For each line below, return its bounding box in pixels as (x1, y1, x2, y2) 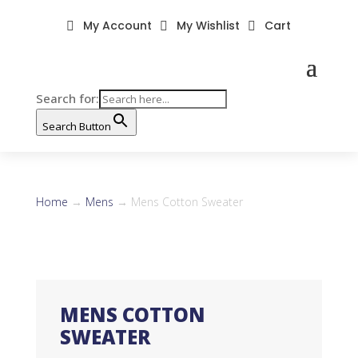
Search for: (35, 90, 99, 106)
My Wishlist (177, 18, 241, 34)
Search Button (42, 119, 111, 133)
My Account (83, 18, 153, 34)
